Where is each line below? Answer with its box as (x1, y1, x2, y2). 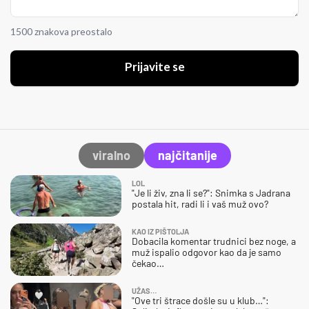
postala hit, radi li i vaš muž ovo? (132, 198, 268, 210)
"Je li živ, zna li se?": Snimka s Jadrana (132, 187, 290, 199)
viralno (92, 148, 130, 163)
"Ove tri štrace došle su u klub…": (132, 295, 269, 307)
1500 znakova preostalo (10, 26, 112, 39)
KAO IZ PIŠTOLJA (132, 227, 189, 237)
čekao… (132, 257, 164, 270)
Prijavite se (124, 61, 185, 75)
